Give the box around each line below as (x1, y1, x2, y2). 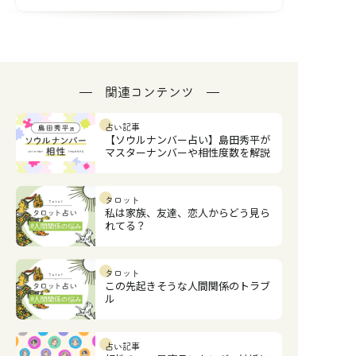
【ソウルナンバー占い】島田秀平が (105, 132, 270, 148)
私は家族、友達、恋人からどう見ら (105, 205, 270, 221)
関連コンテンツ (104, 84, 194, 101)
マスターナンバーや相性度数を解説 (105, 145, 270, 161)
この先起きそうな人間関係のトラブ (105, 278, 270, 294)
